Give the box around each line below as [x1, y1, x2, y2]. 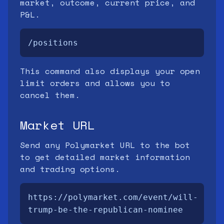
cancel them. [20, 89, 80, 101]
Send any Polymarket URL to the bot [20, 139, 190, 151]
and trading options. [20, 163, 120, 175]
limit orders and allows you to [20, 77, 170, 89]
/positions [28, 38, 78, 47]
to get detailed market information [20, 151, 190, 163]
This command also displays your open [20, 65, 200, 77]
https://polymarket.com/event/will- [28, 192, 198, 202]
